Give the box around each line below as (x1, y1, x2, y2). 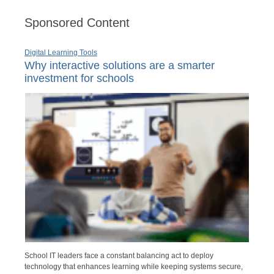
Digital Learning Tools (24, 48, 97, 57)
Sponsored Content (24, 15, 130, 29)
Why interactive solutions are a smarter (24, 59, 215, 72)
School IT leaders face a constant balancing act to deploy (24, 251, 213, 261)
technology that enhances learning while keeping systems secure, (24, 262, 243, 272)
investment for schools (24, 72, 134, 84)
